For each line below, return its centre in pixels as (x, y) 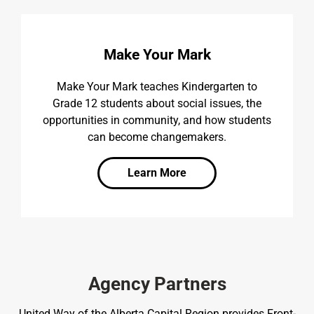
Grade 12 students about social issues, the (157, 103)
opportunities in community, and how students (157, 120)
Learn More (157, 172)
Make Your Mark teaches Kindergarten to (157, 86)
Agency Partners (157, 284)
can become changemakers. (157, 137)
